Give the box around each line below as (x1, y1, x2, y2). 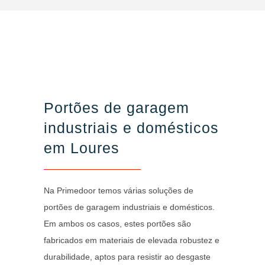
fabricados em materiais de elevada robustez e (44, 235, 219, 245)
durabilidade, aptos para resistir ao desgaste (44, 251, 211, 261)
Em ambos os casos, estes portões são (44, 218, 191, 228)
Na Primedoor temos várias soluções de (44, 185, 193, 195)
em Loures (44, 139, 119, 156)
